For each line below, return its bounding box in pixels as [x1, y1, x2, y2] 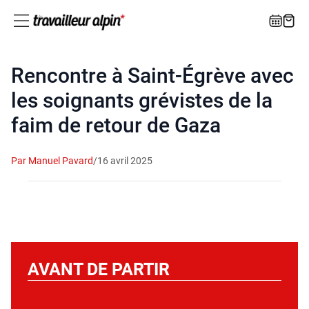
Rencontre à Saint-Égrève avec [11, 63, 294, 88]
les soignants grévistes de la [11, 88, 272, 113]
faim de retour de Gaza [11, 113, 221, 138]
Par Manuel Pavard [11, 155, 93, 167]
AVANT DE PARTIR [28, 259, 170, 280]
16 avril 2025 [97, 155, 152, 167]
